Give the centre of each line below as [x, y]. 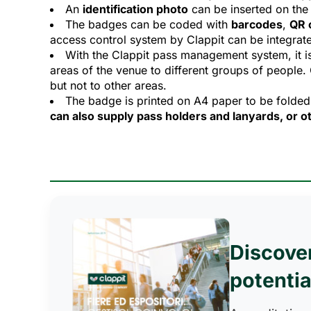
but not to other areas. [108, 85]
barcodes [257, 24]
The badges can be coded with [148, 24]
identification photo [135, 9]
